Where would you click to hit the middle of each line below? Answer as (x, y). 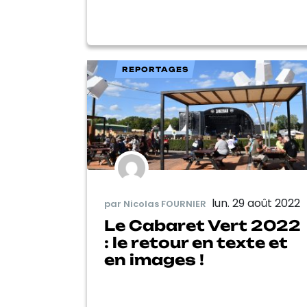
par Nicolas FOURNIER (155, 204)
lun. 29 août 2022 (256, 204)
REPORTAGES (155, 69)
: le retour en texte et (196, 243)
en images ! (154, 260)
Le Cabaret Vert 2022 (202, 226)
